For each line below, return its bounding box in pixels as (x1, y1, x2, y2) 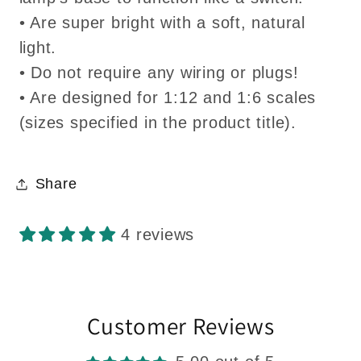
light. (19, 38, 57, 56)
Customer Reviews (86, 310, 275, 342)
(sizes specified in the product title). (19, 113, 297, 131)
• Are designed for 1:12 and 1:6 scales (19, 88, 317, 106)
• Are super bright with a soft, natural (19, 13, 305, 31)
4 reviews (121, 225, 195, 243)
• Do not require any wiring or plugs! (19, 63, 299, 81)
